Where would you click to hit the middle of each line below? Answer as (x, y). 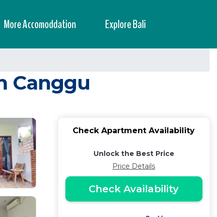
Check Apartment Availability (134, 131)
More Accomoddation (40, 24)
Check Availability (134, 189)
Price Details (134, 166)
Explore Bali (125, 24)
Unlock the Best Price (134, 154)
